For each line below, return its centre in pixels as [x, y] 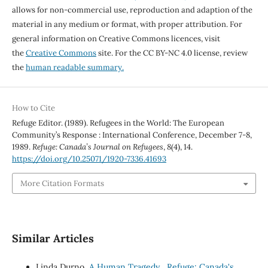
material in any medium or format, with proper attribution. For [127, 25]
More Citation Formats [62, 183]
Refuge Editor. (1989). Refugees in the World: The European [118, 123]
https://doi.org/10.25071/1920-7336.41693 [89, 159]
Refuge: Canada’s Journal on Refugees [98, 147]
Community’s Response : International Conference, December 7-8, [132, 135]
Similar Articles [53, 238]
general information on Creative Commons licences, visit [116, 39]
